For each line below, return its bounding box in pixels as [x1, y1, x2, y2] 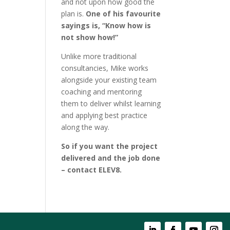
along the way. [61, 122, 110, 132]
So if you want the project [61, 141, 158, 151]
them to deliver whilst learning [61, 99, 161, 108]
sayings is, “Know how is [61, 21, 151, 30]
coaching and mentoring [61, 87, 142, 97]
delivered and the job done [61, 153, 161, 163]
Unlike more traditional [61, 51, 137, 61]
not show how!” [61, 32, 119, 42]
